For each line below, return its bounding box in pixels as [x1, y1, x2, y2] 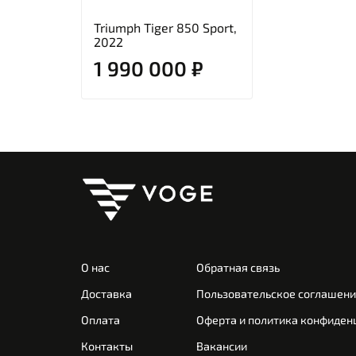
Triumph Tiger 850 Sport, [94, 20, 237, 36]
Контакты [81, 339, 133, 353]
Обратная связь [196, 260, 280, 274]
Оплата [81, 312, 120, 327]
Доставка [81, 286, 132, 300]
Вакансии [196, 339, 247, 353]
